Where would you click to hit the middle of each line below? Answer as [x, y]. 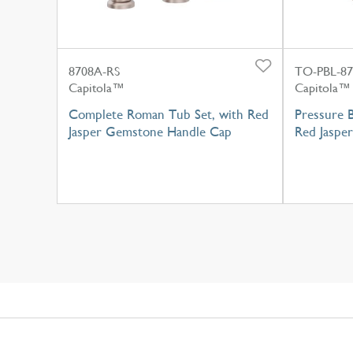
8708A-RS [94, 71]
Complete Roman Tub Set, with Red [169, 114]
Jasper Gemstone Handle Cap [150, 131]
